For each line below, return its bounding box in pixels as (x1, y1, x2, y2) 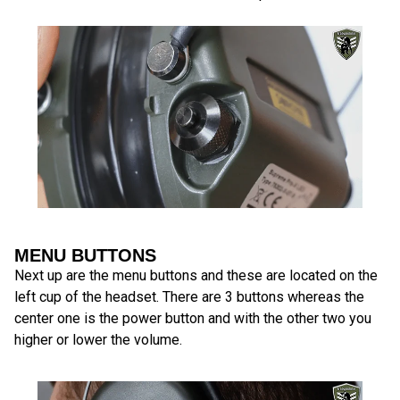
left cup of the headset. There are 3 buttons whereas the (14, 288, 364, 306)
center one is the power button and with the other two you (14, 310, 371, 328)
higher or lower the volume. (14, 331, 182, 349)
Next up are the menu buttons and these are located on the (14, 267, 378, 285)
